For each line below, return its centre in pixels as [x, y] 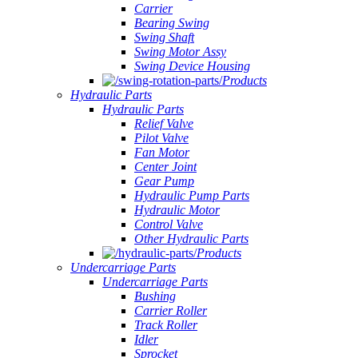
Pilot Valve [161, 138]
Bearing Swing [172, 23]
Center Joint [165, 167]
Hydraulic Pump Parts [192, 195]
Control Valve [169, 224]
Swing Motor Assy [180, 52]
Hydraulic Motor [177, 210]
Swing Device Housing [192, 66]
